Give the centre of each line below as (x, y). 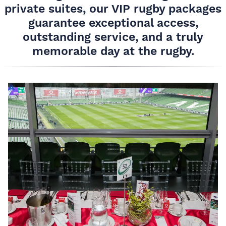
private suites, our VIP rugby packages (113, 9)
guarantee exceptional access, (113, 23)
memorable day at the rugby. (113, 51)
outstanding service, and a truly (113, 37)
